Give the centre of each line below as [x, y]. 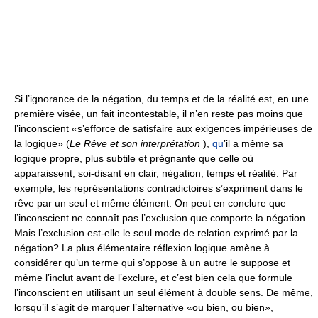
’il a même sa [253, 143]
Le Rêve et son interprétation [135, 143]
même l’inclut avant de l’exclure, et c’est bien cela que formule [153, 278]
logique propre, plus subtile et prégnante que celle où [134, 158]
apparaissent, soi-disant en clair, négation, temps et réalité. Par [156, 173]
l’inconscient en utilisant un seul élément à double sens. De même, [164, 292]
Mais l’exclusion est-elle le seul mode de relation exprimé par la [156, 233]
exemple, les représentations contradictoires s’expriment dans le [159, 188]
